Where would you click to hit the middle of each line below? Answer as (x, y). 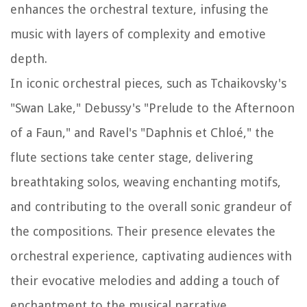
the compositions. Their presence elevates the (143, 231)
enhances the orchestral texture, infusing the (139, 9)
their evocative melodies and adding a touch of (145, 280)
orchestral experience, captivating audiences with (151, 256)
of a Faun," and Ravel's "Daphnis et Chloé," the (142, 132)
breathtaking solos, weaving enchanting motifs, (146, 182)
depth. (29, 58)
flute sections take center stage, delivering (132, 157)
